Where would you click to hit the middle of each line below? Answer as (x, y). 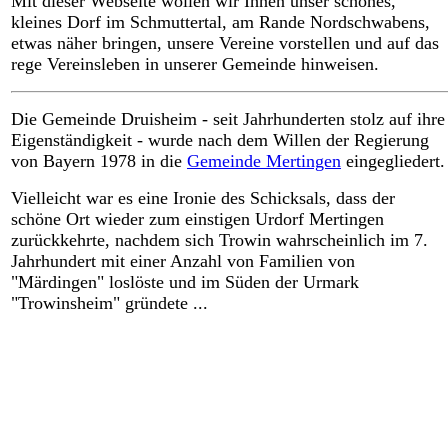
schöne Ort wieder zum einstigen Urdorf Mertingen (197, 218)
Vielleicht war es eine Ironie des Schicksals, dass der (203, 197)
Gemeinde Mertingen (264, 160)
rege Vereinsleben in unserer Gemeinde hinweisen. (195, 63)
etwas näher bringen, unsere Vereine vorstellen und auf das (225, 42)
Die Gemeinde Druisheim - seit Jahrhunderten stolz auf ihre (228, 118)
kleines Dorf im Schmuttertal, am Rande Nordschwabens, (220, 21)
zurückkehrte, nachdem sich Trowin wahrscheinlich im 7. (219, 239)
